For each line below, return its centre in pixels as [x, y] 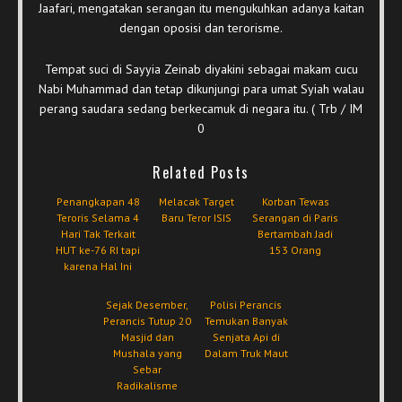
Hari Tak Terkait [98, 233]
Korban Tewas [295, 201]
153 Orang [295, 249]
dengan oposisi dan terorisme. [201, 27]
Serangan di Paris [295, 217]
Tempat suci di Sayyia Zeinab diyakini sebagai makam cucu [201, 69]
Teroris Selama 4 [98, 217]
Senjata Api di [246, 336]
